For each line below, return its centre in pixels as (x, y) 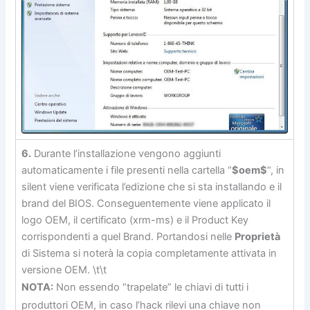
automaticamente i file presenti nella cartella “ (127, 170)
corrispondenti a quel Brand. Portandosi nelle (128, 236)
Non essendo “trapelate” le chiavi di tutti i (151, 287)
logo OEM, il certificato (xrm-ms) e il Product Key (135, 220)
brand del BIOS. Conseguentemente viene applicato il (146, 203)
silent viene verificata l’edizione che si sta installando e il (152, 186)
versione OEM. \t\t (64, 270)
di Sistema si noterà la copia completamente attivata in (149, 253)
